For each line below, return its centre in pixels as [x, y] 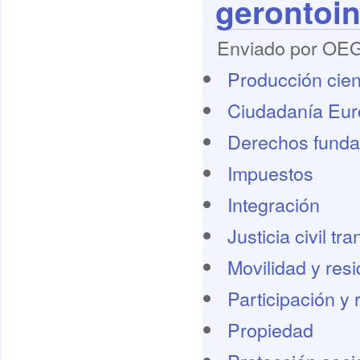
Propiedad [270, 329]
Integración [273, 204]
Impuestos [270, 173]
